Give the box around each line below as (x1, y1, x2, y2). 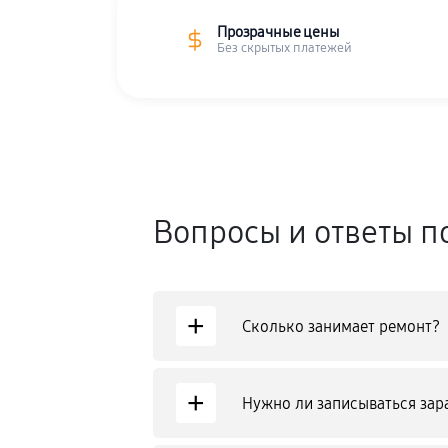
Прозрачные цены (217, 23, 340, 41)
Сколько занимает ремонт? (242, 316, 441, 336)
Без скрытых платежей (217, 40, 352, 55)
